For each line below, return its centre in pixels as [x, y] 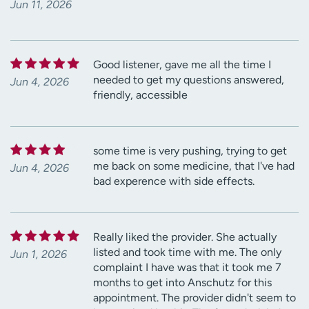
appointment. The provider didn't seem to [195, 297]
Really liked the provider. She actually [185, 237]
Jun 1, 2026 [39, 254]
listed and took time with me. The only [187, 252]
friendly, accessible [140, 94]
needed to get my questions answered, [189, 79]
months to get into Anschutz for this [182, 282]
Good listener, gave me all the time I [182, 64]
